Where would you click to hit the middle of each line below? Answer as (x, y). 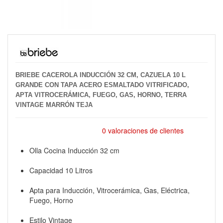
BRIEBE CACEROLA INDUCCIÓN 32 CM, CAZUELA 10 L (101, 75)
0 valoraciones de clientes (143, 130)
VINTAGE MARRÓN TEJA (54, 105)
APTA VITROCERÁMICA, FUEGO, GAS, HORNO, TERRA (101, 95)
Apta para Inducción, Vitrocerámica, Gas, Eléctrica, (110, 190)
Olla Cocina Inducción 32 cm (74, 150)
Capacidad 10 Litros (61, 170)
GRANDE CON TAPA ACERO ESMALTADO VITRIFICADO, (102, 85)
